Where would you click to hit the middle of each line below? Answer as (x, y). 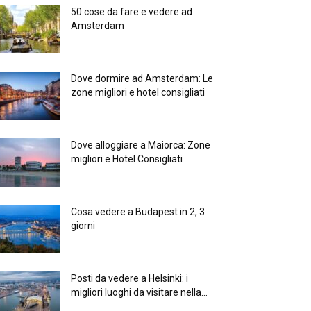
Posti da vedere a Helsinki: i (129, 279)
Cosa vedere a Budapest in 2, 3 (138, 212)
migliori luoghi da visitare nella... (139, 293)
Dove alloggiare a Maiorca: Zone (141, 145)
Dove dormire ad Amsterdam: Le (142, 79)
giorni (83, 226)
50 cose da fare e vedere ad (132, 12)
